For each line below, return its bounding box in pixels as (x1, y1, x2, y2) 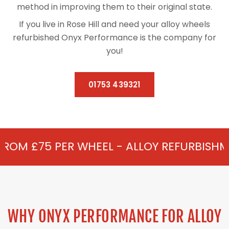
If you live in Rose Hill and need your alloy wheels (19, 18, 210, 31)
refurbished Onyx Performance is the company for (13, 32, 216, 44)
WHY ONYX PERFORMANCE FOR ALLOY (8, 207, 221, 226)
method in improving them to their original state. (17, 1, 212, 13)
